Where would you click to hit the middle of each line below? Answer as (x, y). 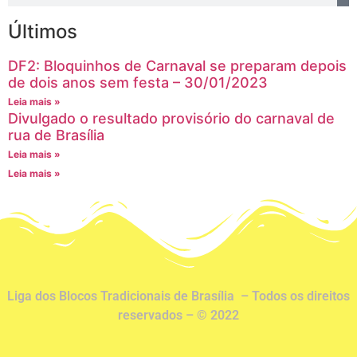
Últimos (43, 31)
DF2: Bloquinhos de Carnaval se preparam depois (177, 65)
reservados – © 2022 (178, 315)
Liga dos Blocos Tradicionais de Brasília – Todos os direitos (178, 296)
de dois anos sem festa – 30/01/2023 (138, 82)
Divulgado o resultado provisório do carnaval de (171, 118)
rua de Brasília (56, 135)
